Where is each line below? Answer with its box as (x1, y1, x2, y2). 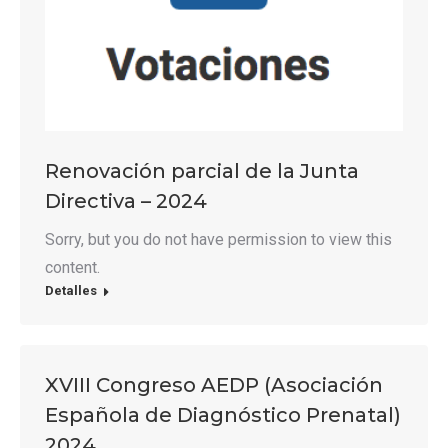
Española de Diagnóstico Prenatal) (45, 403, 401, 428)
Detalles (45, 283, 97, 299)
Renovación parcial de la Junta (45, 159, 359, 184)
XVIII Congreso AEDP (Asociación (45, 373, 383, 398)
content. (45, 258, 100, 278)
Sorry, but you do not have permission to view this (45, 230, 392, 250)
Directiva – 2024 (45, 189, 207, 214)
